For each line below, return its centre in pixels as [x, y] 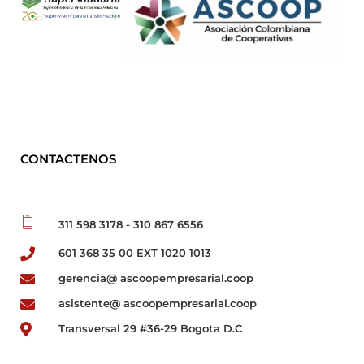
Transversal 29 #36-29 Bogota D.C [150, 329]
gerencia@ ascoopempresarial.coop [156, 278]
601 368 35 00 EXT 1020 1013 [134, 253]
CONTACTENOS [68, 159]
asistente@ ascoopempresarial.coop [157, 303]
